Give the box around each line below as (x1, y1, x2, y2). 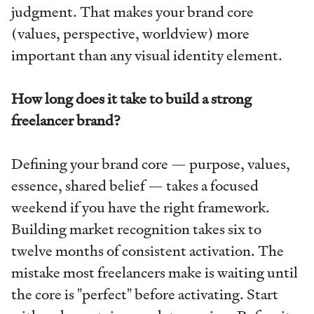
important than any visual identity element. (11, 44, 282, 67)
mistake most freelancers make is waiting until (11, 261, 298, 285)
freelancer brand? (11, 109, 121, 132)
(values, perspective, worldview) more (11, 22, 250, 46)
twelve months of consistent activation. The (11, 240, 284, 263)
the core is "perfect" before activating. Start (11, 283, 278, 306)
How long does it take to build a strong (11, 88, 252, 111)
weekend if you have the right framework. (11, 196, 270, 219)
